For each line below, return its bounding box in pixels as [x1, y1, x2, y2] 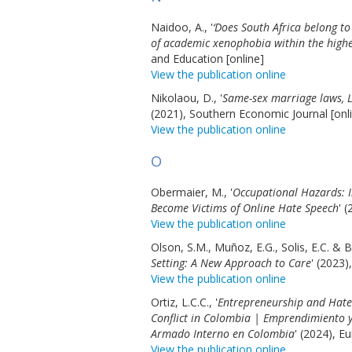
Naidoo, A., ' [151, 20, 213, 35]
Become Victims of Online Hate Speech [151, 200, 339, 215]
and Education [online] [151, 51, 264, 66]
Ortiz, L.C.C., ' [151, 295, 218, 310]
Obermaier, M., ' [151, 185, 233, 200]
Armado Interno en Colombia [151, 326, 295, 341]
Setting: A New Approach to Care [151, 255, 311, 270]
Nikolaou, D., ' [151, 90, 222, 105]
